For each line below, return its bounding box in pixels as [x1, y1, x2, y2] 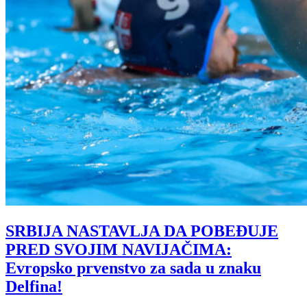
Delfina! [5, 278, 62, 296]
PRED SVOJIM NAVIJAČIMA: [5, 241, 232, 259]
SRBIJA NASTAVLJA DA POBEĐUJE [5, 222, 278, 241]
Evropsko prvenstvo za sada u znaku [5, 259, 261, 278]
